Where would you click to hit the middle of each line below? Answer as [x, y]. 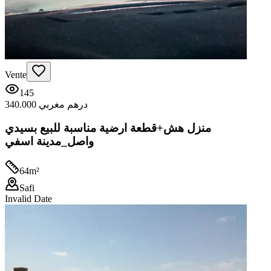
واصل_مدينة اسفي [49, 142]
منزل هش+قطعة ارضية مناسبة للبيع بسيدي [108, 128]
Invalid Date [28, 198]
